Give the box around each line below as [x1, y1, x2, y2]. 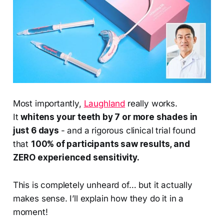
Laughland [83, 98, 125, 109]
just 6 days [12, 125, 61, 136]
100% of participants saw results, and [30, 139, 190, 149]
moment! [12, 207, 48, 217]
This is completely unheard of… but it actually [12, 180, 192, 190]
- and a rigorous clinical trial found [60, 125, 195, 136]
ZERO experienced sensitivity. [12, 152, 139, 163]
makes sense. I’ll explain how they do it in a [12, 193, 184, 204]
